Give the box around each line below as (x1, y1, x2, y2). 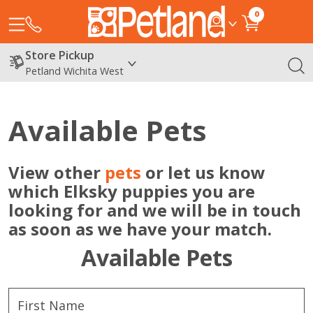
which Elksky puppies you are (8, 179, 255, 203)
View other (8, 160, 105, 184)
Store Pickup (25, 47, 94, 63)
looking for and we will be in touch (8, 198, 301, 221)
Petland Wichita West (25, 64, 124, 78)
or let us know (141, 160, 265, 184)
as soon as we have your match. (8, 217, 272, 240)
